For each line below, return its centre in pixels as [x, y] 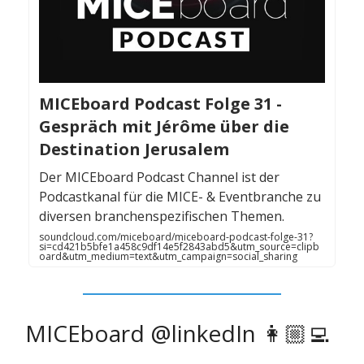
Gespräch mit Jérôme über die [164, 127]
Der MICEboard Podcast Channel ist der [159, 178]
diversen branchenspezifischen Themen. [162, 217]
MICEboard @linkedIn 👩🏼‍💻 [178, 334]
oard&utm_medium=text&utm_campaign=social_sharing [168, 257]
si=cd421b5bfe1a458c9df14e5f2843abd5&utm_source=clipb [179, 247]
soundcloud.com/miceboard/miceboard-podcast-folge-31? [176, 237]
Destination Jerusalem [134, 149]
